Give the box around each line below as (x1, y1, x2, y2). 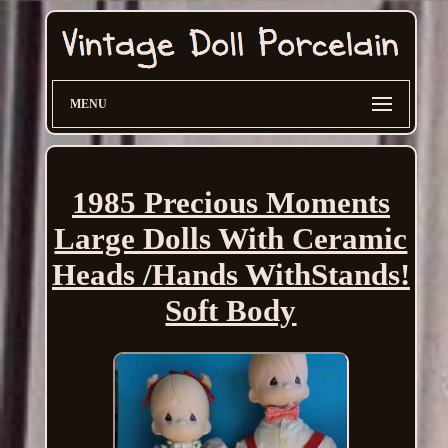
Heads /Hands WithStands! (51, 257, 410, 293)
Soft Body (165, 293, 297, 329)
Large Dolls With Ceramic (54, 221, 408, 257)
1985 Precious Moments (71, 185, 390, 221)
